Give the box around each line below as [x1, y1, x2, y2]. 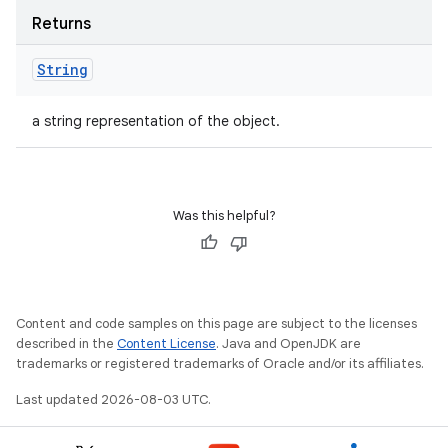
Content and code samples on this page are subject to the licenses [16, 315, 417, 332]
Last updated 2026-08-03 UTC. [16, 391, 211, 408]
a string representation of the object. [32, 112, 280, 130]
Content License [117, 335, 216, 352]
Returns [32, 14, 91, 34]
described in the [16, 335, 117, 352]
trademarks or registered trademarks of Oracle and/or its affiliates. [16, 355, 424, 372]
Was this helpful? [172, 207, 276, 224]
